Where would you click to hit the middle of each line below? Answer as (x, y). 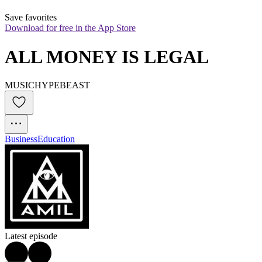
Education (56, 139)
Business (21, 139)
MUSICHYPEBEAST (47, 85)
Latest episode (31, 236)
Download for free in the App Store (70, 28)
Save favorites (31, 18)
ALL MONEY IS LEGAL (107, 56)
